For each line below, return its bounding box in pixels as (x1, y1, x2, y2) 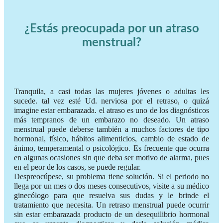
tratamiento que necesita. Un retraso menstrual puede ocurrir (14, 200, 209, 209)
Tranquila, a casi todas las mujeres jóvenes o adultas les (14, 87, 209, 96)
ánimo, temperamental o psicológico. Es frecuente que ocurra (14, 143, 209, 152)
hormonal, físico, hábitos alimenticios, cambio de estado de (14, 134, 209, 143)
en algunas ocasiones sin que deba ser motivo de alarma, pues (14, 153, 209, 162)
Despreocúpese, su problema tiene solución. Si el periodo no (14, 172, 209, 181)
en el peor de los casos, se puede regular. (14, 162, 141, 171)
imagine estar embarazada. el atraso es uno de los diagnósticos (14, 106, 209, 114)
